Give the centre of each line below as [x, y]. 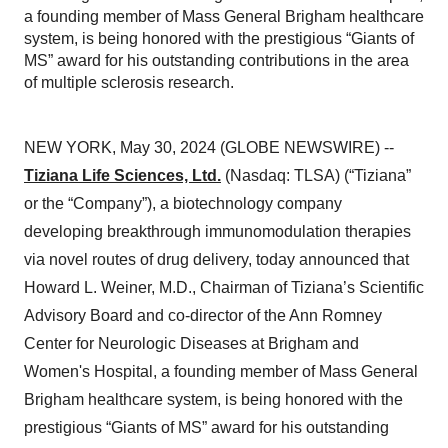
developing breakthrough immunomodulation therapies [217, 231]
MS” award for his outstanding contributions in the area [216, 60]
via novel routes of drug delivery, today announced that [216, 259]
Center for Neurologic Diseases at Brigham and [191, 343]
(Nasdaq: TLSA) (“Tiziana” [316, 175]
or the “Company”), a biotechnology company [183, 203]
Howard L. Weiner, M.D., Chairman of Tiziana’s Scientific [224, 287]
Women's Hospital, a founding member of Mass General [221, 371]
